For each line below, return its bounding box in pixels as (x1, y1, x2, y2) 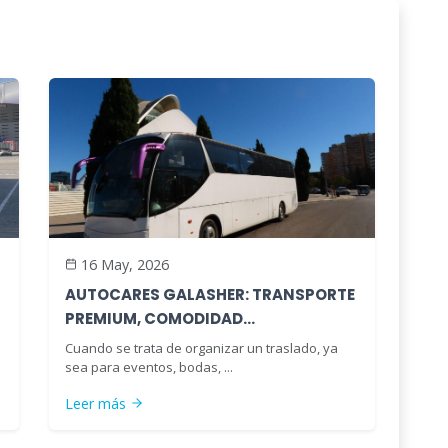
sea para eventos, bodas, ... (65, 357, 233, 376)
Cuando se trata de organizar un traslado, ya (65, 338, 338, 357)
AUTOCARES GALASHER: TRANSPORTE (65, 283, 355, 305)
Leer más (65, 393, 126, 413)
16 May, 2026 (81, 254, 169, 274)
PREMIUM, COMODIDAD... (65, 307, 255, 329)
